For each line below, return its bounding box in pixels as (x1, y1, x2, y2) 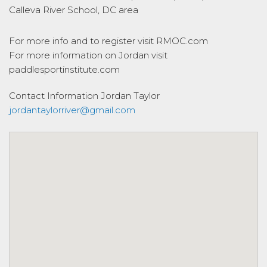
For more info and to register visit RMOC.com (9, 35, 208, 46)
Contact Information (9, 90, 98, 101)
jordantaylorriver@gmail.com (9, 104, 135, 116)
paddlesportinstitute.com (9, 64, 120, 75)
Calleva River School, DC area (9, 4, 138, 15)
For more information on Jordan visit (9, 49, 167, 61)
